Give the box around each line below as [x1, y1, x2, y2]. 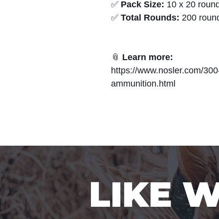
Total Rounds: [121, 13, 179, 23]
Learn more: [122, 52, 173, 63]
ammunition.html [111, 79, 175, 89]
